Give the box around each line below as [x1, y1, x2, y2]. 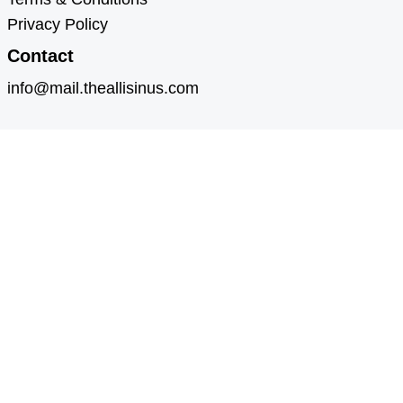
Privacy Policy [7, 15, 108, 34]
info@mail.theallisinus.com [7, 79, 199, 98]
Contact [7, 46, 74, 67]
